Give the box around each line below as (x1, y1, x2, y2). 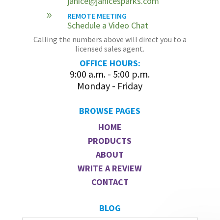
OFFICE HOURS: (79, 57, 140, 69)
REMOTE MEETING (67, 10, 127, 21)
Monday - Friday (77, 79, 143, 92)
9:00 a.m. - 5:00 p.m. (70, 67, 150, 80)
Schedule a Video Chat (67, 19, 148, 31)
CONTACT (91, 176, 129, 188)
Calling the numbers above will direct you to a (33, 34, 187, 44)
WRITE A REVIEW (78, 162, 142, 174)
